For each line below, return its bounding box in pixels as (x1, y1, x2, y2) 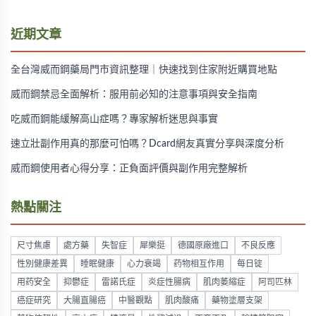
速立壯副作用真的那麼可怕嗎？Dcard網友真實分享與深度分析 (11, 139, 284, 149)
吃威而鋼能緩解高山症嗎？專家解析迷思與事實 (11, 114, 218, 124)
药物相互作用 (174, 260, 224, 268)
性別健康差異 (17, 260, 68, 268)
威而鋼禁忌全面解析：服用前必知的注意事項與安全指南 (11, 90, 257, 99)
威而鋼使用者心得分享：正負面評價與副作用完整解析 (11, 164, 248, 174)
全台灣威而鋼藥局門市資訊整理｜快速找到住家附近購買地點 (11, 65, 277, 75)
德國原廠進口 (178, 241, 229, 250)
